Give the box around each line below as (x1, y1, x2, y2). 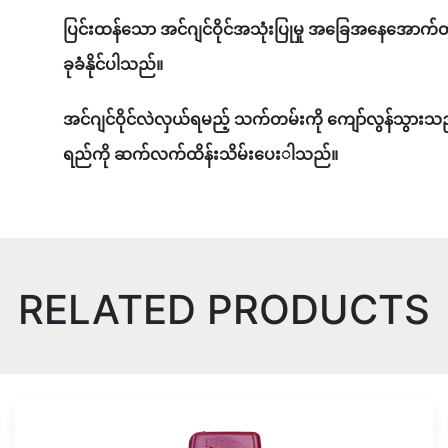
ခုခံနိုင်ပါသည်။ (63, 54, 163, 74)
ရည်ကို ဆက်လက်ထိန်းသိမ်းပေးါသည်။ (63, 144, 338, 164)
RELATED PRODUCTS (18, 285, 430, 334)
